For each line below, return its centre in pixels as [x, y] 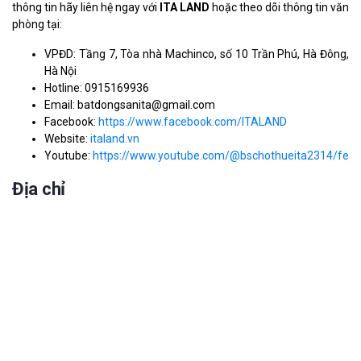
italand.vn [115, 139]
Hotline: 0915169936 [97, 88]
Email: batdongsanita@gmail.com [130, 105]
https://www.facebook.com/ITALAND [193, 122]
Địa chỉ [39, 189]
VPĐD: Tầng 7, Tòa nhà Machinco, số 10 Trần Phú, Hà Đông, [197, 54]
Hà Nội [60, 71]
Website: [67, 139]
